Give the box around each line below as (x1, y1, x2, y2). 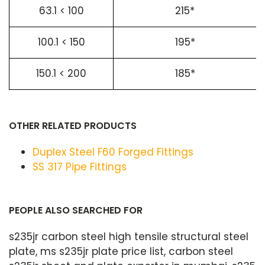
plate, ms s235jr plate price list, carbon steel (9, 244, 233, 258)
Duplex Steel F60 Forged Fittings (33, 145, 193, 159)
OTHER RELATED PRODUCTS (9, 119, 137, 132)
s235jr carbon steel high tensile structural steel (9, 230, 248, 244)
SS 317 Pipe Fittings (33, 160, 127, 174)
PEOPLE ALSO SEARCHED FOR (9, 203, 143, 217)
